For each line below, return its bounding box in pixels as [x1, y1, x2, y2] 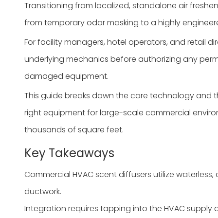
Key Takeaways [24, 145, 114, 161]
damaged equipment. [24, 70, 109, 82]
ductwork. [24, 185, 61, 197]
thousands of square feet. [24, 124, 124, 135]
